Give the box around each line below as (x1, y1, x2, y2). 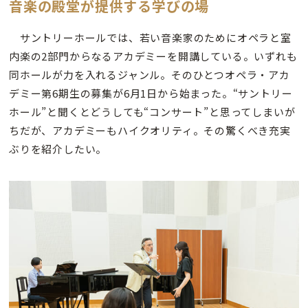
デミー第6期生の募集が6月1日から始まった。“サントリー (9, 85, 293, 100)
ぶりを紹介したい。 (9, 141, 107, 156)
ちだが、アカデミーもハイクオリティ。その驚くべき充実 (9, 122, 291, 137)
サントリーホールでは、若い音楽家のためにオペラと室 (9, 30, 291, 45)
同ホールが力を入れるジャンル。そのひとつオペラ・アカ (9, 67, 290, 82)
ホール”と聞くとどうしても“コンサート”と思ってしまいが (9, 104, 296, 119)
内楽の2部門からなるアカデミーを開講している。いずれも (9, 48, 298, 63)
